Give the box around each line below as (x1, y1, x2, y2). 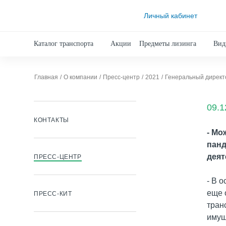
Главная (34, 74, 58, 81)
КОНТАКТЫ (34, 117, 69, 124)
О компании (64, 74, 97, 81)
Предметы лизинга (139, 40, 196, 47)
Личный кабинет (144, 11, 198, 20)
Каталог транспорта (34, 40, 93, 47)
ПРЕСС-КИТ (34, 190, 72, 197)
